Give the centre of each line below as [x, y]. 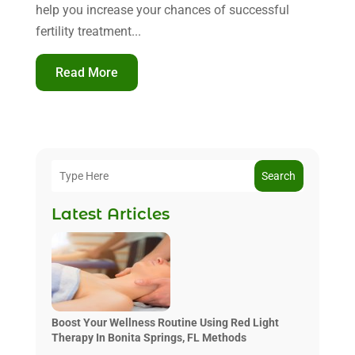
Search [279, 176]
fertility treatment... [88, 31]
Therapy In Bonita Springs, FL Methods [149, 337]
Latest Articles [110, 214]
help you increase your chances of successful [162, 10]
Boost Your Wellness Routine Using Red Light [165, 322]
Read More [86, 72]
